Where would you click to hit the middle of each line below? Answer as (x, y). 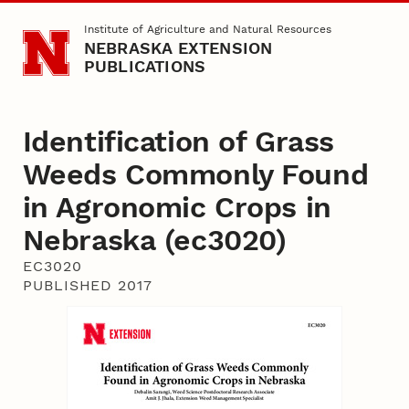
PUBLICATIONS (145, 67)
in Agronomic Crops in (177, 208)
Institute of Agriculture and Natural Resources (207, 30)
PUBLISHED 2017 (88, 286)
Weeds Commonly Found (195, 175)
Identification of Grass (178, 142)
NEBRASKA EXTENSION (178, 48)
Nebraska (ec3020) (154, 241)
